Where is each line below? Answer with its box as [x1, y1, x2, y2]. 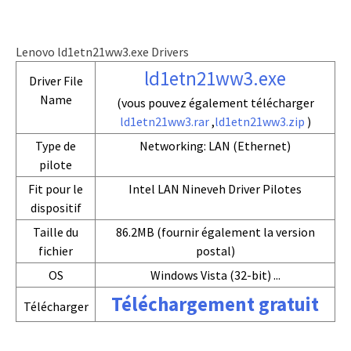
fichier [38, 243, 73, 259]
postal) [195, 243, 235, 259]
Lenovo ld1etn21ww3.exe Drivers [16, 44, 189, 60]
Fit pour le [28, 181, 83, 197]
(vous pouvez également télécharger [116, 95, 314, 110]
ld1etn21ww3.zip [214, 114, 305, 129]
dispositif [30, 200, 81, 215]
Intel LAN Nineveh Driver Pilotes [128, 181, 302, 197]
